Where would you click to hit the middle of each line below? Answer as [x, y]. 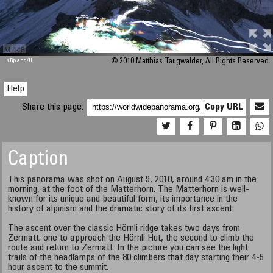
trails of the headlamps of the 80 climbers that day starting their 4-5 [136, 258]
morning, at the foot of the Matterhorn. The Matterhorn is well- [129, 190]
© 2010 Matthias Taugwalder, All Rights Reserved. [190, 62]
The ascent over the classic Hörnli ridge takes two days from [124, 229]
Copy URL [224, 107]
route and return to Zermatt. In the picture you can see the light [128, 248]
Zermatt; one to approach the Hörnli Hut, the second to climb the [131, 238]
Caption [38, 160]
